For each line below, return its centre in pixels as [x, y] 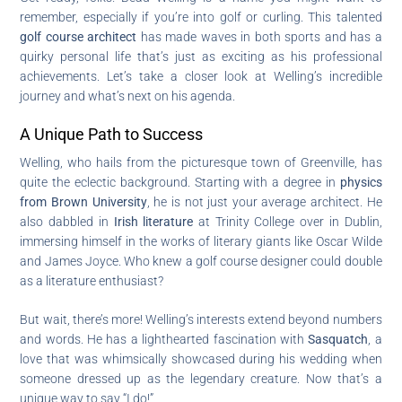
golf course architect [79, 36]
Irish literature [153, 221]
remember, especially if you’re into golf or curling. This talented [201, 17]
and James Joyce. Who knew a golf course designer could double [201, 261]
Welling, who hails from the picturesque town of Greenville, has [201, 162]
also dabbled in [67, 221]
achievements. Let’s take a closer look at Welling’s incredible [201, 76]
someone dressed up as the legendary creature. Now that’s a [201, 378]
